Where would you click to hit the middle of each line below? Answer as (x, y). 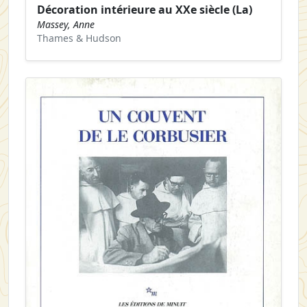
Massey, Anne (66, 24)
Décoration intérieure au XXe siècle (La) (145, 9)
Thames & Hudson (79, 38)
